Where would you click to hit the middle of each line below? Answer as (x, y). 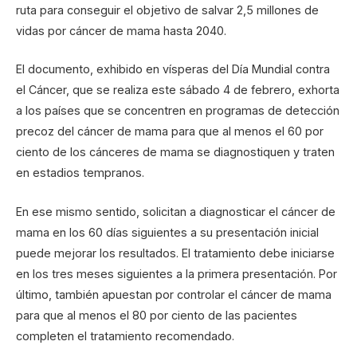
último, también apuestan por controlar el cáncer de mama (174, 294)
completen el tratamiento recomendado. (125, 335)
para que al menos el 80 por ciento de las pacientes (157, 315)
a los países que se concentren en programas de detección (178, 111)
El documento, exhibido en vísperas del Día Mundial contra (173, 69)
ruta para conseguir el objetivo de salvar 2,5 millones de (167, 10)
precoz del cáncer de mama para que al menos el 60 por (170, 131)
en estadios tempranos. (80, 173)
